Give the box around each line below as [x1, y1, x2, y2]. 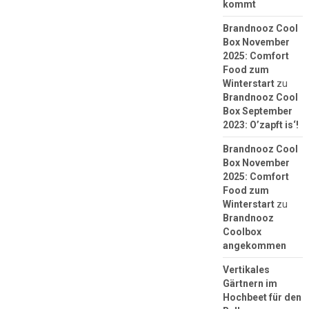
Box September [222, 105, 292, 117]
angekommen [222, 239, 286, 251]
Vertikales [222, 263, 270, 275]
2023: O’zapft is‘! [222, 119, 299, 130]
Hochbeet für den [222, 291, 301, 303]
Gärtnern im [222, 277, 277, 289]
